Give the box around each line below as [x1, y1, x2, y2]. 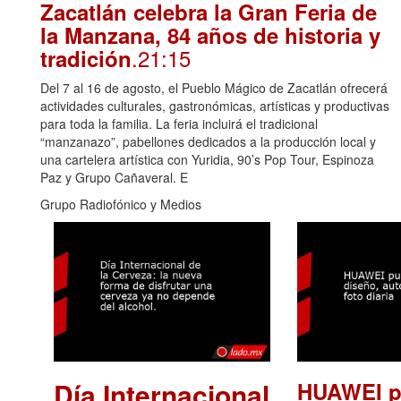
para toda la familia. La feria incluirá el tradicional [40, 115, 318, 133]
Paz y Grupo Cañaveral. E [40, 168, 188, 187]
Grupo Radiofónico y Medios [40, 195, 201, 214]
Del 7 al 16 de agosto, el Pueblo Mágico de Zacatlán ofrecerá [40, 79, 388, 98]
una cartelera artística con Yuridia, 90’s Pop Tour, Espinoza [40, 150, 374, 169]
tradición [40, 43, 132, 74]
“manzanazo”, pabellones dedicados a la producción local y [40, 132, 376, 151]
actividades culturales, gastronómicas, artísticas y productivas [40, 97, 389, 115]
